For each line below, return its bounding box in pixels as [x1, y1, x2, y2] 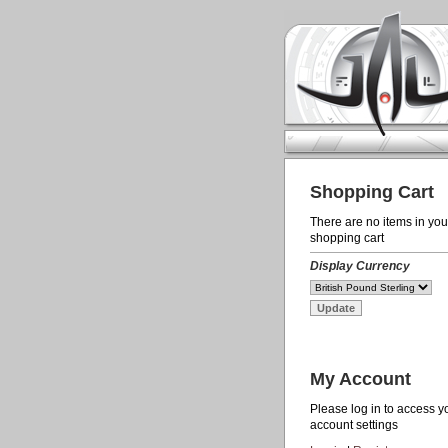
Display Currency [310, 259, 410, 273]
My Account [310, 369, 411, 389]
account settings [310, 418, 398, 432]
